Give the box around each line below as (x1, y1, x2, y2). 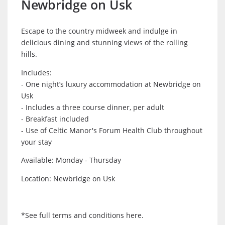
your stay (21, 137, 52, 147)
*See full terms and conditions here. (21, 210, 144, 220)
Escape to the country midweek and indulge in (21, 27, 177, 36)
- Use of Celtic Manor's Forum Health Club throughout (21, 126, 202, 135)
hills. (21, 50, 37, 59)
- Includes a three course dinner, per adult (21, 102, 164, 112)
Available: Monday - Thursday (21, 156, 121, 165)
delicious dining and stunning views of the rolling (21, 38, 188, 48)
